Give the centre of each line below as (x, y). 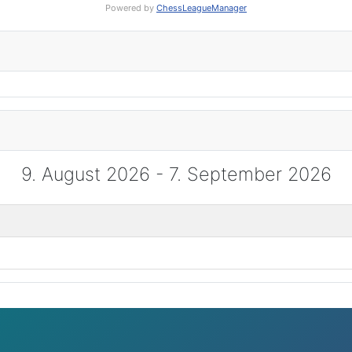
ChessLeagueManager (202, 8)
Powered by (131, 8)
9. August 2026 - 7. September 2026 (176, 174)
